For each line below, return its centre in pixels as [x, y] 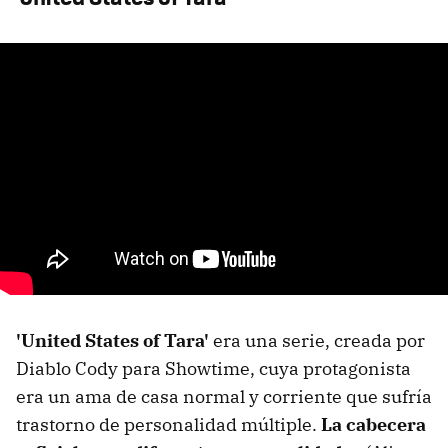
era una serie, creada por [317, 340]
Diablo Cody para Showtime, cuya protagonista [213, 368]
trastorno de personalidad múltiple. [168, 424]
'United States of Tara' [112, 340]
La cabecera [373, 424]
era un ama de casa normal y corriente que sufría [224, 396]
